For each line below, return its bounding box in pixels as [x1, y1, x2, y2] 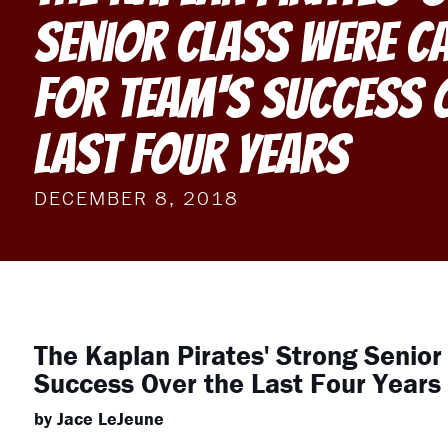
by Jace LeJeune [33, 407, 164, 431]
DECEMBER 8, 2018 [33, 185, 239, 211]
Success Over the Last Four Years [33, 366, 441, 401]
